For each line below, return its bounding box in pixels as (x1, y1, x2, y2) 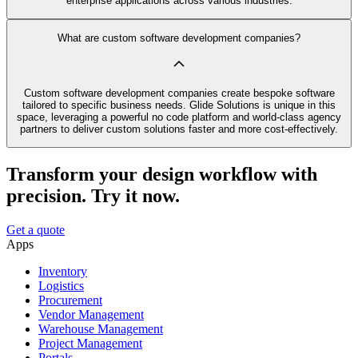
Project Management (38, 336, 142, 351)
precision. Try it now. (6, 185, 180, 207)
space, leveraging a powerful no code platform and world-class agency (17, 110, 341, 123)
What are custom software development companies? (58, 32, 300, 45)
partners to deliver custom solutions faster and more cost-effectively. (20, 122, 338, 135)
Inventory (38, 265, 87, 279)
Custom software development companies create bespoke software (23, 86, 335, 99)
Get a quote (6, 223, 65, 237)
